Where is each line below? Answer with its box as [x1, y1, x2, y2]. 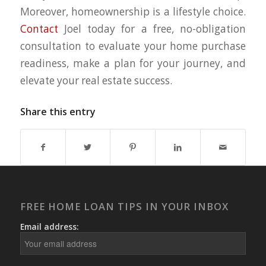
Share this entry [20, 104, 96, 118]
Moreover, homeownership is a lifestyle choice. [20, 4, 246, 18]
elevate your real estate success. [20, 73, 172, 87]
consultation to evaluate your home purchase [20, 39, 246, 53]
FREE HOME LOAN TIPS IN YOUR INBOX [20, 199, 229, 213]
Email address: [20, 220, 79, 232]
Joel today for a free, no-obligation [58, 21, 246, 36]
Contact [20, 21, 58, 36]
